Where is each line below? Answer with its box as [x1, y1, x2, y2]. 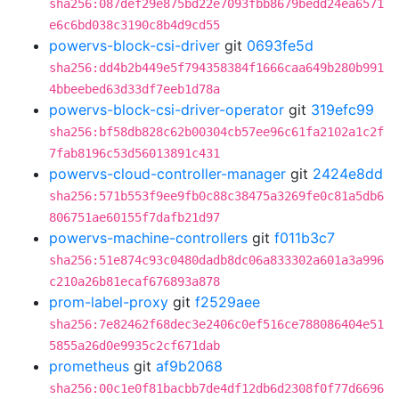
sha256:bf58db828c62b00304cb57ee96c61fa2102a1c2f [49, 125, 384, 139]
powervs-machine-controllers [49, 229, 248, 247]
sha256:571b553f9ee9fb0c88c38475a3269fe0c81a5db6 [49, 189, 384, 203]
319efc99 [311, 101, 374, 118]
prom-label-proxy [49, 293, 168, 311]
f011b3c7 [274, 229, 335, 247]
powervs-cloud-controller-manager [49, 165, 286, 183]
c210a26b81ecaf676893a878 [49, 274, 220, 289]
